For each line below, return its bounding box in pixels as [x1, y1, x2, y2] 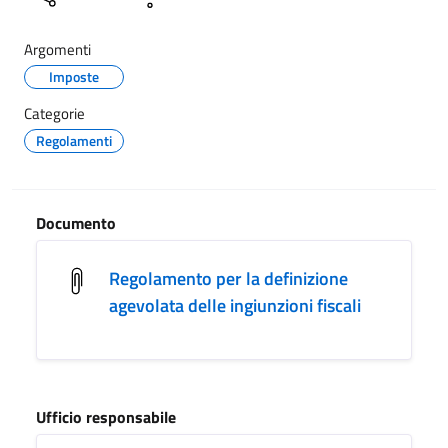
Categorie [24, 101, 85, 125]
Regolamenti [36, 129, 112, 151]
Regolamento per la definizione [109, 264, 348, 292]
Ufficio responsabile [36, 404, 176, 429]
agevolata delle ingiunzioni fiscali [109, 291, 361, 319]
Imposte [49, 65, 99, 87]
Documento [36, 210, 116, 235]
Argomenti [24, 37, 91, 61]
